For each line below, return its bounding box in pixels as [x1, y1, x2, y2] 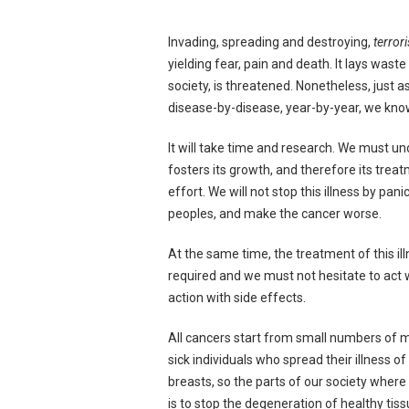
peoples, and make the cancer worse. [168, 206, 383, 221]
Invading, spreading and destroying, [168, 35, 374, 49]
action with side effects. [168, 290, 307, 305]
